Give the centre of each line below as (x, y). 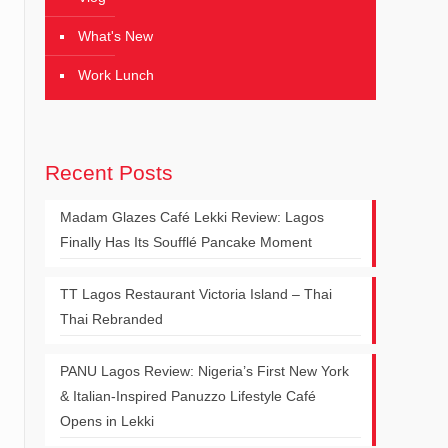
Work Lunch (116, 75)
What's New (115, 36)
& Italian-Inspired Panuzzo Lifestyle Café (188, 396)
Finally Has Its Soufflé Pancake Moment (186, 242)
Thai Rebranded (111, 319)
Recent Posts (109, 172)
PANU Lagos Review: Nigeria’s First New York (204, 371)
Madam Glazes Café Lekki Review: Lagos (192, 217)
